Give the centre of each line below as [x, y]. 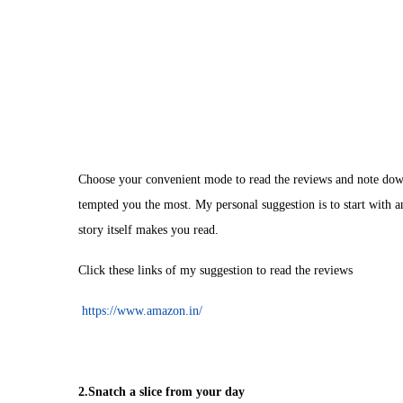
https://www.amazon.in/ [142, 311]
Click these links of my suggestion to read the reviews [215, 270]
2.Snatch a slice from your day [161, 392]
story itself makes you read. [148, 230]
